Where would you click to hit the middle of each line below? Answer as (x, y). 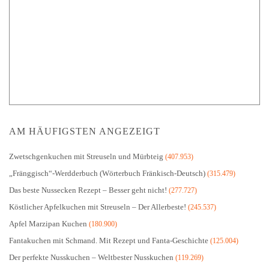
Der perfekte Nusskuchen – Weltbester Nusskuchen (91, 257)
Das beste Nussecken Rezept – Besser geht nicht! (88, 190)
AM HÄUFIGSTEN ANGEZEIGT (85, 131)
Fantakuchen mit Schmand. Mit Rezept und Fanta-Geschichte (109, 240)
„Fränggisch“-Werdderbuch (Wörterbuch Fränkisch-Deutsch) (107, 173)
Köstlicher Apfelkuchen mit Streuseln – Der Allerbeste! (98, 207)
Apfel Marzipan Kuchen (48, 223)
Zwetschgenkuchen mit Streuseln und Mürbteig (86, 156)
